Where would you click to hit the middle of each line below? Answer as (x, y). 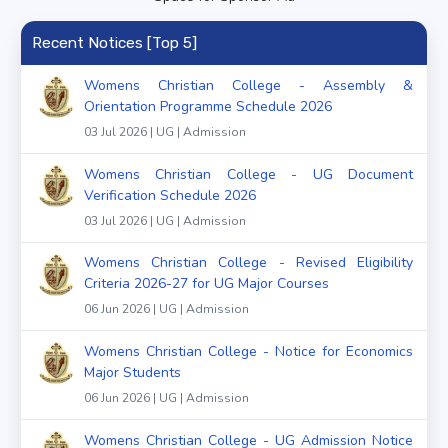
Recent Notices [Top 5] (114, 42)
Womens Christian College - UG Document (248, 174)
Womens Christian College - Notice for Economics (248, 352)
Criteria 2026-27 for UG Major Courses (206, 284)
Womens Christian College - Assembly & (248, 85)
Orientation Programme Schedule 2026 (208, 106)
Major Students (132, 373)
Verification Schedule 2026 (170, 195)
